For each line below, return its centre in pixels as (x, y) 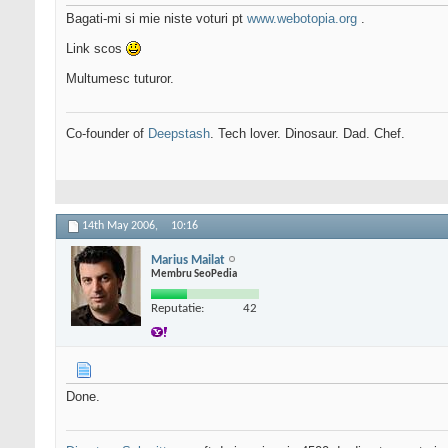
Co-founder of (107, 134)
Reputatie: (177, 308)
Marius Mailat (188, 260)
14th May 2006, (121, 226)
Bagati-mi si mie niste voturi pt (156, 19)
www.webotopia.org (302, 19)
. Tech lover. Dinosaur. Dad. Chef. (307, 134)
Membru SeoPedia (194, 274)
